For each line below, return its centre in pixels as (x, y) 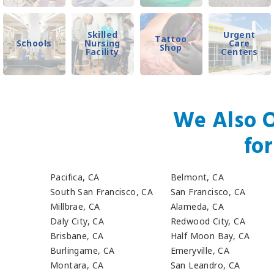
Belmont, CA (197, 177)
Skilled (102, 34)
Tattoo (171, 39)
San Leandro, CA (205, 265)
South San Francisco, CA (102, 191)
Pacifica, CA (75, 177)
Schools (34, 43)
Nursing (102, 43)
